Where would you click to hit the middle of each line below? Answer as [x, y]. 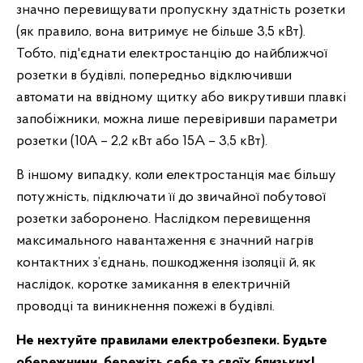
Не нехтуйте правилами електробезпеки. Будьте [172, 340]
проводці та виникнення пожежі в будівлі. [145, 306]
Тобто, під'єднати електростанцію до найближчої [172, 53]
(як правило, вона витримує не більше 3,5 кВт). [161, 32]
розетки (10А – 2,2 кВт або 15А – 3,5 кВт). [142, 141]
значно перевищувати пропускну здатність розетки [181, 10]
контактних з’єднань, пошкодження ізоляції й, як [166, 263]
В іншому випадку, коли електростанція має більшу [176, 175]
